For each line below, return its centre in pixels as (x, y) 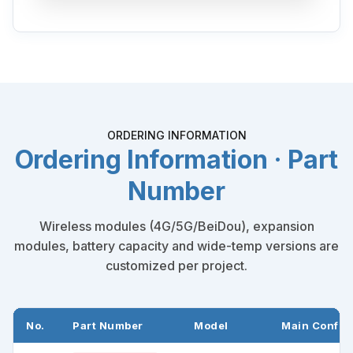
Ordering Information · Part (176, 160)
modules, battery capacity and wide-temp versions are (176, 246)
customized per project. (176, 266)
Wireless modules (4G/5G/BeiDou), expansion (176, 227)
